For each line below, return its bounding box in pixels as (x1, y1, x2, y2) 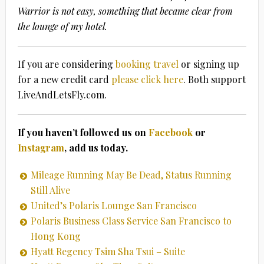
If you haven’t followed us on (17, 126, 148, 138)
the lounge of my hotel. (17, 19, 110, 32)
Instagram (17, 141, 64, 154)
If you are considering (17, 57, 115, 70)
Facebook (148, 126, 193, 138)
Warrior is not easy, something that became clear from (17, 4, 233, 17)
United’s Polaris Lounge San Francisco (30, 199, 197, 212)
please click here (111, 72, 183, 85)
